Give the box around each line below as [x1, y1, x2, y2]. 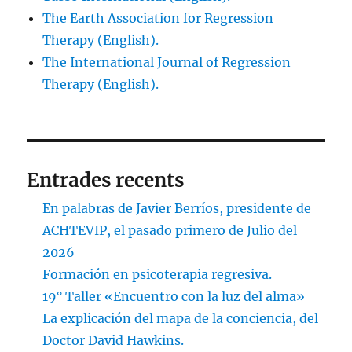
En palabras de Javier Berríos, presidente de [42, 200, 312, 217]
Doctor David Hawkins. [42, 332, 185, 349]
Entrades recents [27, 168, 185, 193]
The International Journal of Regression [42, 54, 291, 71]
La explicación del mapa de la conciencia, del [42, 310, 319, 327]
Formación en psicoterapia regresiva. [42, 266, 273, 283]
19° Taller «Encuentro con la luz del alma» [42, 288, 306, 305]
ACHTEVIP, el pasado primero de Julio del [42, 222, 298, 239]
